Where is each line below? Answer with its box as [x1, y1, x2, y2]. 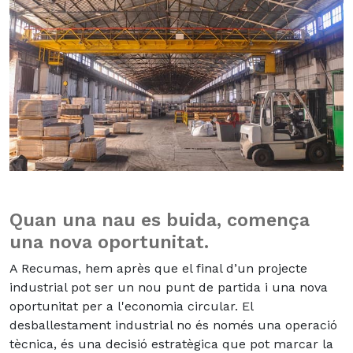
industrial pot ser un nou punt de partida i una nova [9, 280, 328, 295]
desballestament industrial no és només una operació [9, 318, 337, 333]
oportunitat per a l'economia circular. [9, 299, 238, 314]
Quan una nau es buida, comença [9, 209, 310, 232]
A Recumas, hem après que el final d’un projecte [9, 261, 307, 277]
